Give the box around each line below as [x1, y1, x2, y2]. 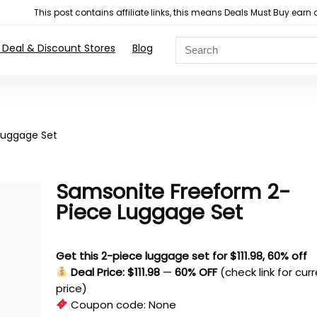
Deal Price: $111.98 [71, 264, 161, 279]
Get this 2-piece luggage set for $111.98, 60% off [56, 248, 308, 263]
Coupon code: [68, 296, 149, 312]
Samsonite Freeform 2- [56, 177, 292, 206]
